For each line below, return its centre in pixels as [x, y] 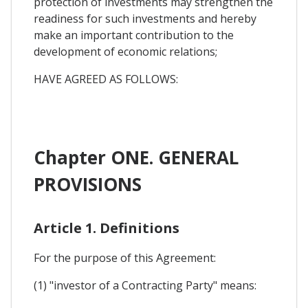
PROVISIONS [88, 185]
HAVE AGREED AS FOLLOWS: [106, 79]
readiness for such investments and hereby [145, 19]
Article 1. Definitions [107, 228]
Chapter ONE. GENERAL [136, 158]
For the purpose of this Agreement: [125, 258]
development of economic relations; [125, 52]
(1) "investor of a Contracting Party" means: [145, 286]
